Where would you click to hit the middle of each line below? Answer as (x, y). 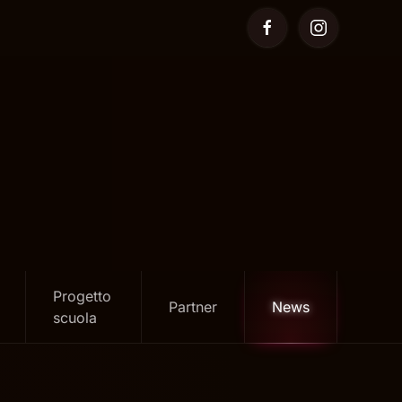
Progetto (82, 296)
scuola (74, 318)
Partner (193, 307)
